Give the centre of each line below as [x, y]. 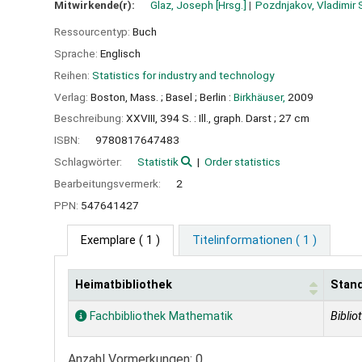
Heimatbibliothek [124, 285]
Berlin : [215, 97]
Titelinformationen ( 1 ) [254, 241]
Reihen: [73, 75]
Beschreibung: [90, 118]
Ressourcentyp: [93, 32]
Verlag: [72, 97]
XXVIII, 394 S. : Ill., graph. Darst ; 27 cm [218, 118]
